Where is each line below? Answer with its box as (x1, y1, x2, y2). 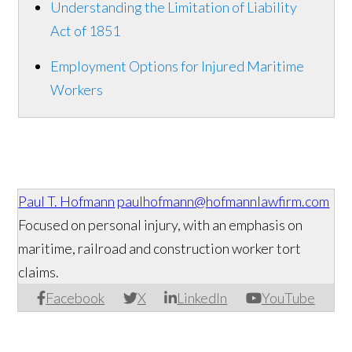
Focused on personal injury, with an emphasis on (18, 216, 303, 234)
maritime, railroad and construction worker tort (18, 240, 302, 258)
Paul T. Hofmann (18, 192, 115, 211)
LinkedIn (177, 289, 228, 307)
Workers (49, 81, 103, 99)
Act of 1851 (49, 22, 120, 40)
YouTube (261, 289, 315, 307)
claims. (18, 263, 60, 281)
